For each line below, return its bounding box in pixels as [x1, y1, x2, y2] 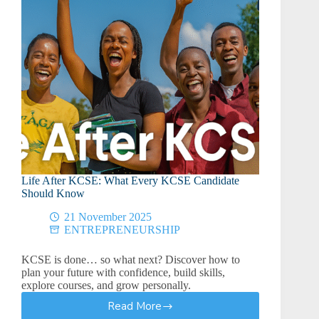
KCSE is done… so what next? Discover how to [21, 253, 240, 266]
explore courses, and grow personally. [21, 279, 191, 292]
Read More [107, 299, 162, 314]
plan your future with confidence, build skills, [21, 266, 225, 279]
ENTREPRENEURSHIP [64, 224, 180, 236]
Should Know [21, 187, 85, 200]
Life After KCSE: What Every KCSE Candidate [21, 174, 239, 187]
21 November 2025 [64, 211, 152, 224]
